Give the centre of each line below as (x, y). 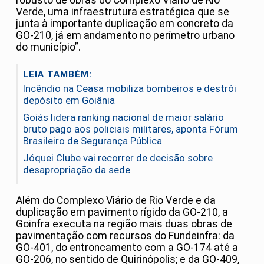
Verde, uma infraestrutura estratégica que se (123, 12)
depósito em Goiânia (69, 100)
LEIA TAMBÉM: (57, 75)
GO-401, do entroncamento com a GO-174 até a (127, 247)
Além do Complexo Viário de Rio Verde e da (116, 200)
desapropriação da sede (77, 170)
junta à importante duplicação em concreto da (125, 24)
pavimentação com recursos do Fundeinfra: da (125, 235)
